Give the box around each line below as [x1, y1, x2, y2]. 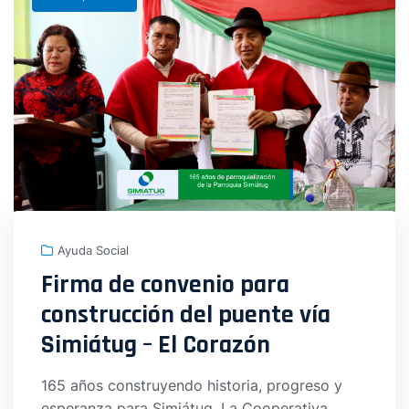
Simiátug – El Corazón [41, 329, 270, 362]
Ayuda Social [58, 243, 129, 258]
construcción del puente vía [41, 299, 330, 332]
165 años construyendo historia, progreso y [41, 376, 342, 395]
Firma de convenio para [41, 268, 289, 302]
